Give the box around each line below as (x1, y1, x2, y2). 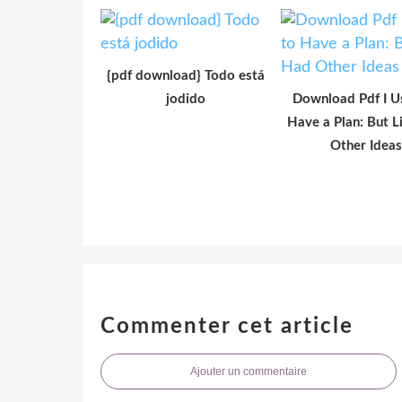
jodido (166, 92, 206, 106)
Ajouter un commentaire (190, 364, 307, 378)
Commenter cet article (100, 315, 354, 337)
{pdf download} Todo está (107, 68, 266, 83)
